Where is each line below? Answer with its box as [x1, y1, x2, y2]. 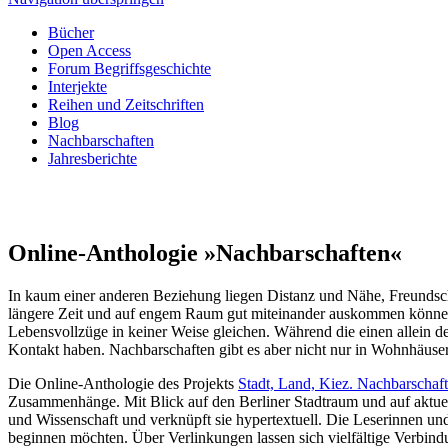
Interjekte [48, 78, 107, 95]
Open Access [48, 42, 131, 59]
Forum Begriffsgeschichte [48, 60, 211, 77]
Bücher [48, 24, 94, 41]
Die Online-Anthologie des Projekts [8, 374, 238, 392]
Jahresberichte [48, 150, 137, 167]
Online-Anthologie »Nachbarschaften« [8, 239, 402, 266]
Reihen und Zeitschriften [48, 96, 204, 113]
